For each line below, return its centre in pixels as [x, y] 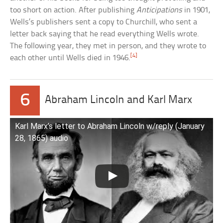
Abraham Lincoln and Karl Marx [119, 100]
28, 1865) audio [42, 138]
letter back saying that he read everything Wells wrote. [105, 34]
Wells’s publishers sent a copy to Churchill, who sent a [104, 22]
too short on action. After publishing [73, 10]
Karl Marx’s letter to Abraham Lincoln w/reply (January [110, 126]
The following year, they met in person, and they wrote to [108, 46]
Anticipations [160, 10]
